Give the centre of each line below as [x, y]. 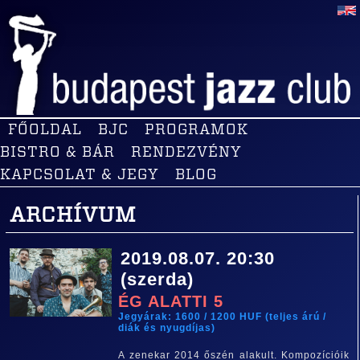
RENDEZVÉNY [186, 153]
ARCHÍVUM [73, 215]
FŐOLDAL [45, 130]
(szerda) [157, 279]
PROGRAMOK [196, 130]
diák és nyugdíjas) [167, 328]
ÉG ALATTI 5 [171, 301]
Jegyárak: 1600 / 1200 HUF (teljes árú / [223, 317]
